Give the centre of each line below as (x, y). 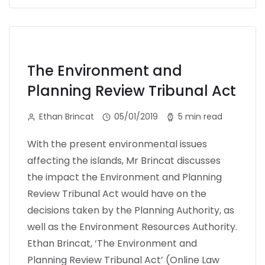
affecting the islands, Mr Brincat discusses (124, 160)
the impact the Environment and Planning (125, 177)
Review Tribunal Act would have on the (117, 193)
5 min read (200, 116)
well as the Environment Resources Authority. (132, 227)
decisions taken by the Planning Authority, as (131, 210)
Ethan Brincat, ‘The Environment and (112, 243)
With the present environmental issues (117, 144)
